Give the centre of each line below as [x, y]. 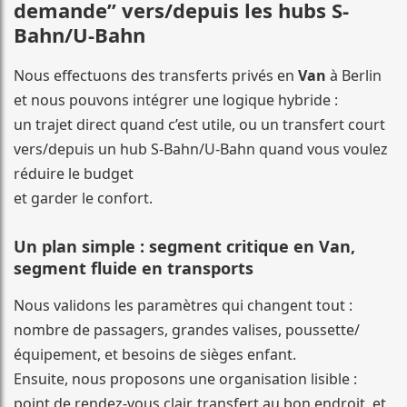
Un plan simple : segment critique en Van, [184, 246]
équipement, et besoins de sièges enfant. [155, 354]
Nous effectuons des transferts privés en [156, 75]
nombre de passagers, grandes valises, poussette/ [187, 329]
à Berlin [354, 75]
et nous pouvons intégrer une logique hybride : [176, 99]
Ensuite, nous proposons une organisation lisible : [185, 378]
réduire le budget [74, 173]
